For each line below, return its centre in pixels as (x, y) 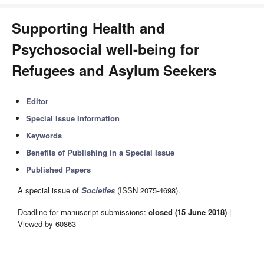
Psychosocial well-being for (105, 49)
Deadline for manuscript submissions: (83, 212)
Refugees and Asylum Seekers (114, 70)
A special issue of (49, 190)
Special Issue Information (73, 118)
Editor (37, 101)
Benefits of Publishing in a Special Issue (100, 152)
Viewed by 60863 (47, 223)
